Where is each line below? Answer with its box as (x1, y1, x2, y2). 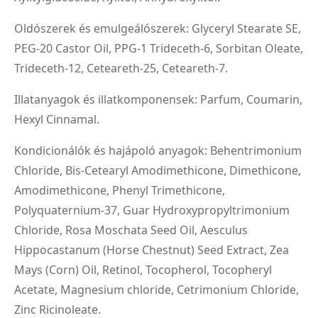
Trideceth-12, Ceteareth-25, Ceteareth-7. (14, 60, 228, 76)
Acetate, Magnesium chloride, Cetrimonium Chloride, (14, 281, 299, 297)
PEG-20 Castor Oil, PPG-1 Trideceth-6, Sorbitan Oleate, (14, 40, 303, 56)
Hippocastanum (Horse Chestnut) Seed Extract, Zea (14, 241, 289, 258)
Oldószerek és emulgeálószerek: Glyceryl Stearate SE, (14, 20, 301, 36)
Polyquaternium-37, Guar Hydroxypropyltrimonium (14, 202, 290, 218)
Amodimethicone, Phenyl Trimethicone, (14, 182, 225, 198)
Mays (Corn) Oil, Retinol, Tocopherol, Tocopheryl (14, 261, 272, 278)
